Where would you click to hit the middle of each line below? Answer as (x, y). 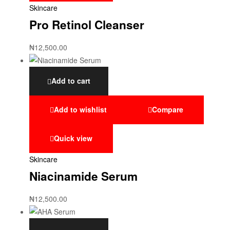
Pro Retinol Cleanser (87, 24)
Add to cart (71, 81)
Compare (168, 109)
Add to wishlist (80, 109)
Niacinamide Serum (83, 176)
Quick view (73, 138)
